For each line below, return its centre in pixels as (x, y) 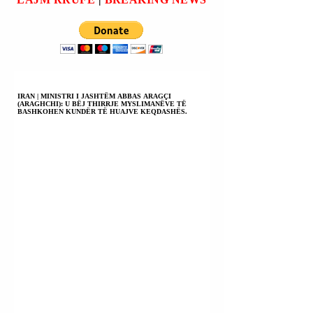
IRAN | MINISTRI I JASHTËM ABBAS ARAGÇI (94, 96)
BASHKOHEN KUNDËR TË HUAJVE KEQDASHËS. (102, 111)
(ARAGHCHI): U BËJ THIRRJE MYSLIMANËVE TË (102, 103)
